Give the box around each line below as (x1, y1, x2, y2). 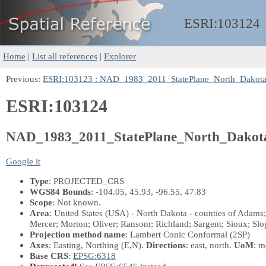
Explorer (104, 51, 136, 61)
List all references (32, 51, 97, 61)
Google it (6, 156, 40, 166)
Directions (146, 239, 186, 250)
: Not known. (52, 197, 101, 207)
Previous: (6, 74, 43, 84)
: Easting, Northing (49, 239, 121, 250)
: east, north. (186, 239, 234, 250)
